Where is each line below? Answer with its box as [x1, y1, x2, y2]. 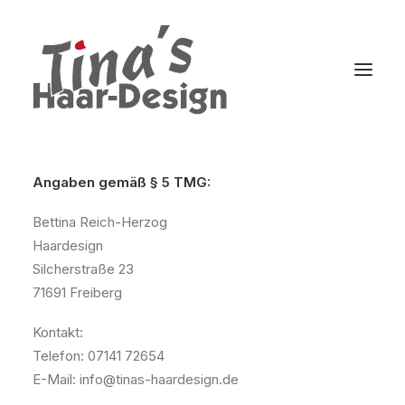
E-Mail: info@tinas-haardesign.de [33, 371, 239, 388]
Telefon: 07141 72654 [33, 347, 165, 364]
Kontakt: [33, 324, 83, 341]
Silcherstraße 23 [33, 260, 134, 278]
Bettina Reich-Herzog [33, 213, 167, 231]
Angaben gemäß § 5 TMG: [33, 174, 211, 191]
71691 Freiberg [33, 284, 122, 301]
